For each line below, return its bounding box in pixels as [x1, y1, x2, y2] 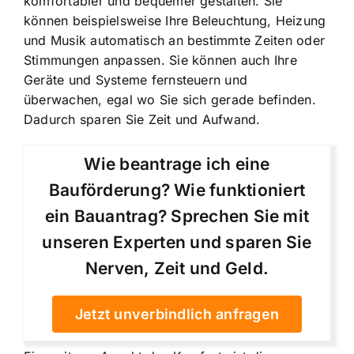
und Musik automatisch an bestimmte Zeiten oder [24, 32, 326, 48]
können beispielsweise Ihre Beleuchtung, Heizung [24, 12, 326, 28]
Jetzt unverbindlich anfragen [74, 306, 280, 323]
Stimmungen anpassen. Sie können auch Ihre [24, 51, 297, 68]
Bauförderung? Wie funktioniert [48, 180, 306, 201]
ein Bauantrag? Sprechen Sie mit [44, 206, 310, 227]
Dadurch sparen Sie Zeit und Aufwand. [24, 111, 261, 127]
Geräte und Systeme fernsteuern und [24, 71, 248, 88]
